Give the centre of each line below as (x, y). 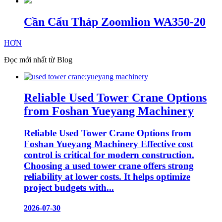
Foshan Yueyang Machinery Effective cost (109, 144)
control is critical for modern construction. (109, 155)
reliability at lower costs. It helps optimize (107, 176)
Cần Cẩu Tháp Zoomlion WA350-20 (115, 22)
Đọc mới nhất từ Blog (38, 60)
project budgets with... (69, 187)
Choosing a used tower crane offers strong (109, 166)
